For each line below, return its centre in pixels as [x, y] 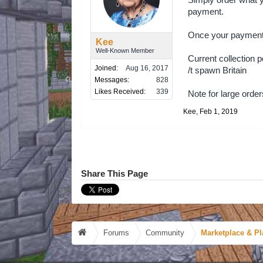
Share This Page [114, 174]
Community [165, 233]
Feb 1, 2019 [219, 112]
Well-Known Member [125, 50]
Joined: [106, 68]
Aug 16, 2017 [147, 68]
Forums [116, 233]
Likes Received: [120, 92]
